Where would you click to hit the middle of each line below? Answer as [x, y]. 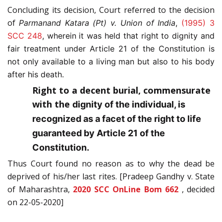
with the [52, 104]
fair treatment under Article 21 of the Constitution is [111, 49]
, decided [198, 190]
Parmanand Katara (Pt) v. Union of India [97, 23]
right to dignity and [178, 36]
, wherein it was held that [91, 36]
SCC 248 [25, 36]
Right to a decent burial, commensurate [121, 90]
